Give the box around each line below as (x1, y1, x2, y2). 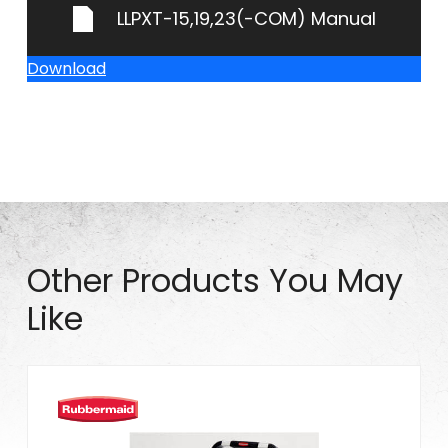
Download (27, 57, 106, 81)
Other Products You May (27, 258, 403, 304)
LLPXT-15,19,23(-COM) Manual (116, 6, 376, 32)
